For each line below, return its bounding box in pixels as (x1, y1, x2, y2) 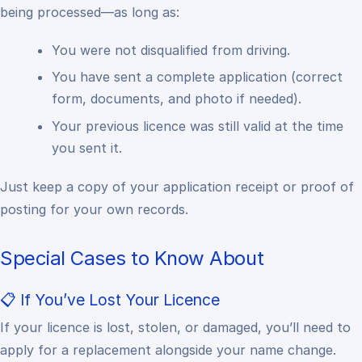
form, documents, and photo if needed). (52, 90, 301, 107)
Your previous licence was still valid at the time (52, 117, 343, 134)
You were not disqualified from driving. (52, 42, 290, 59)
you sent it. (52, 139, 122, 156)
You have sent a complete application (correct (52, 69, 343, 86)
